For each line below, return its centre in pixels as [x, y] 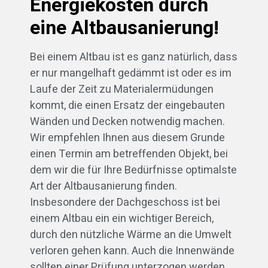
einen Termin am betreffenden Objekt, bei [129, 154]
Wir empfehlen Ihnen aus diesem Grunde [127, 138]
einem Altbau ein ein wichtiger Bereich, [122, 219]
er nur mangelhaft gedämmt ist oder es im [131, 74]
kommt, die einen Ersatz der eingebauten [127, 106]
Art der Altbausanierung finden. [103, 187]
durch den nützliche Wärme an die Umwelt [131, 235]
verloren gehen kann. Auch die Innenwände [132, 251]
